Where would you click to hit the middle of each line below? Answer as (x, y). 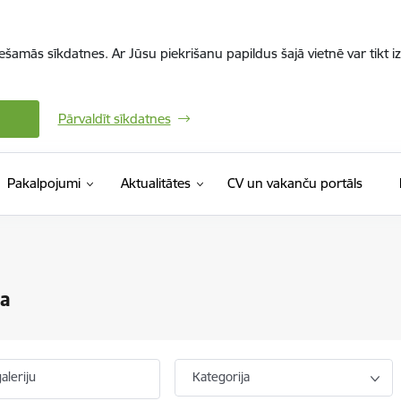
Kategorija (222, 377)
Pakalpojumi (43, 183)
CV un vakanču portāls (294, 183)
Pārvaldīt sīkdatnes (114, 119)
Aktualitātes (155, 183)
